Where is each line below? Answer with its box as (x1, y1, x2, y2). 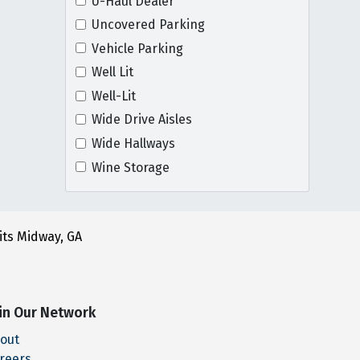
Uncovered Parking (91, 17, 205, 33)
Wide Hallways (91, 136, 175, 152)
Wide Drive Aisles (91, 112, 192, 128)
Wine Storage (91, 159, 170, 175)
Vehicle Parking (91, 40, 183, 56)
